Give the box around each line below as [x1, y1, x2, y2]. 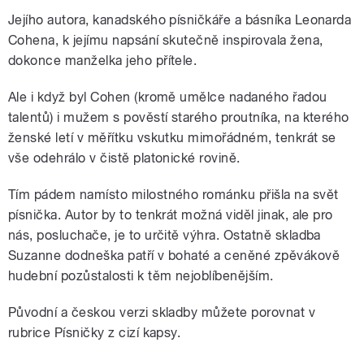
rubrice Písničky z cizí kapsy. [8, 325, 181, 341]
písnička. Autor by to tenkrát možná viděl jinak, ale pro [8, 207, 333, 223]
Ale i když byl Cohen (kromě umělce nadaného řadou [8, 89, 327, 106]
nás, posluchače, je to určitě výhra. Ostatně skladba [8, 227, 321, 244]
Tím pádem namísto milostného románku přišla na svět [8, 187, 339, 203]
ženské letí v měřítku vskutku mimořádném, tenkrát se [8, 130, 336, 146]
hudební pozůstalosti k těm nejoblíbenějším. [8, 268, 281, 284]
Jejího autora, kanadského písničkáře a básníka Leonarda [8, 12, 352, 28]
